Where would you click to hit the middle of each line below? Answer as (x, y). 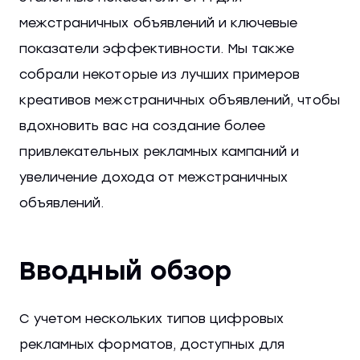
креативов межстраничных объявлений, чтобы (180, 100)
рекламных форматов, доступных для (152, 345)
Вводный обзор (126, 271)
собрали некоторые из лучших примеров (160, 75)
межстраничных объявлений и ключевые (159, 23)
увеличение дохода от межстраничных (154, 178)
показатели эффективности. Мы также (157, 49)
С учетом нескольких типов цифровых (152, 319)
